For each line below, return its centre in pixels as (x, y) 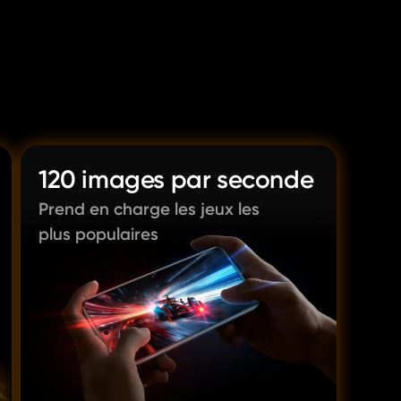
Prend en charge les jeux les (149, 209)
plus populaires (98, 234)
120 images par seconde (176, 179)
